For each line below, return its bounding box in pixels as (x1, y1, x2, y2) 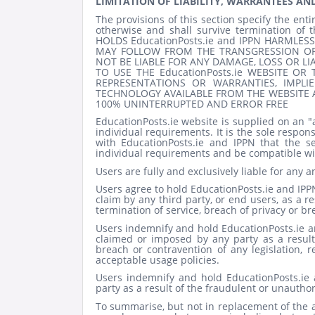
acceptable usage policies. (95, 252, 219, 266)
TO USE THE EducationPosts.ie (95, 65, 247, 79)
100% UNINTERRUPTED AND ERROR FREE (95, 96, 288, 110)
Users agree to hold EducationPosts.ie (95, 182, 276, 196)
